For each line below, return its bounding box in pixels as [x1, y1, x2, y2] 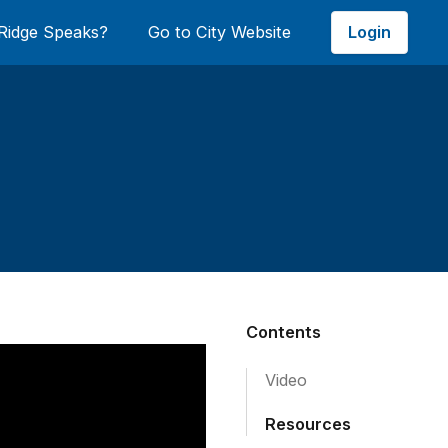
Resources [265, 414, 352, 434]
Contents [246, 322, 322, 342]
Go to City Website [148, 22, 291, 42]
